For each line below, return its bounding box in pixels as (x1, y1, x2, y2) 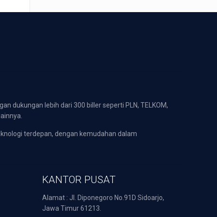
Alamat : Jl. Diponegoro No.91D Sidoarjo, (42, 194, 164, 201)
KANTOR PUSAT (42, 174, 116, 186)
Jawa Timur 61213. (42, 204, 101, 212)
